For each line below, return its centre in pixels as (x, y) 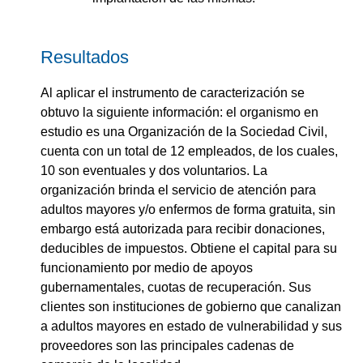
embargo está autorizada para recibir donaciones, (183, 228)
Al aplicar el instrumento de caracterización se (173, 92)
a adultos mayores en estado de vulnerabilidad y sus (191, 326)
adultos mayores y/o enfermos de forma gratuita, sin (188, 209)
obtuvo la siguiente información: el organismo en (179, 112)
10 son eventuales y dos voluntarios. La (154, 170)
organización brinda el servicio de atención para (178, 190)
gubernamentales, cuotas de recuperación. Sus (176, 287)
